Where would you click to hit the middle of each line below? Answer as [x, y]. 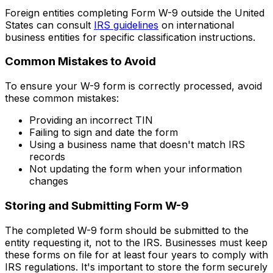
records [47, 157]
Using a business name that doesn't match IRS [137, 145]
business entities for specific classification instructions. [130, 37]
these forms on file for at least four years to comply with [136, 254]
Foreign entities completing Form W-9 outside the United [135, 12]
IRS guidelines [126, 25]
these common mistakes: [62, 98]
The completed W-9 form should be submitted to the [127, 230]
